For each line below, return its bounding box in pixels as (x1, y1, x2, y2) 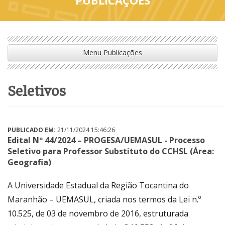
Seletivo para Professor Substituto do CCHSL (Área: (8, 145, 214, 157)
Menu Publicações (83, 47, 142, 57)
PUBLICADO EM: (8, 125, 56, 134)
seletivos (16, 80, 66, 99)
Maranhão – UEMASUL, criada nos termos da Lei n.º (8, 193, 201, 205)
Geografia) (8, 156, 51, 168)
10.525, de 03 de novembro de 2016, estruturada (8, 207, 188, 219)
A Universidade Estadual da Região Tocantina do (8, 179, 189, 191)
